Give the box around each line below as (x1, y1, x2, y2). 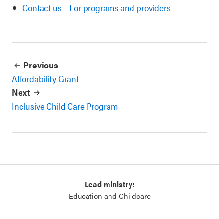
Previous (23, 59, 58, 71)
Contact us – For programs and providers (22, 1, 171, 14)
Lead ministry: (85, 178, 134, 190)
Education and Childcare (68, 190, 151, 201)
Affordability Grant (12, 72, 79, 85)
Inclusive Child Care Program (12, 100, 118, 112)
